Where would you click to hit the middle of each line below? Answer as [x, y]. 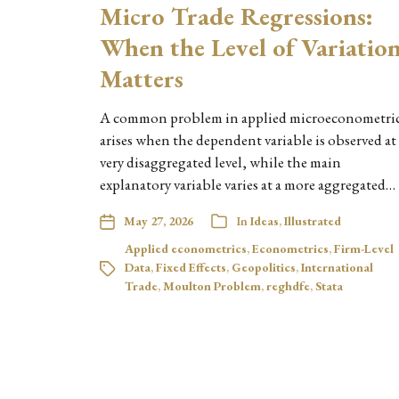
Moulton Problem [212, 286]
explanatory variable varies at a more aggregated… [248, 184]
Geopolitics [264, 267]
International [337, 267]
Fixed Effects [191, 267]
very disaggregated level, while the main [220, 162]
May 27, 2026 [159, 221]
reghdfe [288, 286]
